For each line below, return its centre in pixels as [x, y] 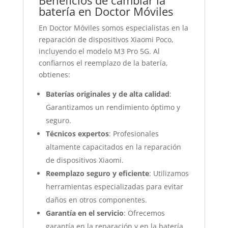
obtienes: [54, 75]
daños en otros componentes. [96, 200]
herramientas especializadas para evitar [114, 187]
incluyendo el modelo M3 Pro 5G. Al [99, 51]
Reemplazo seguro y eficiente [97, 173]
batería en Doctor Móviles [106, 11]
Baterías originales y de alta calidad [107, 94]
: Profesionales [134, 134]
